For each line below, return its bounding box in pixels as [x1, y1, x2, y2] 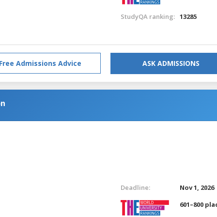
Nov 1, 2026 [180, 183, 215, 192]
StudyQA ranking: [120, 12, 175, 21]
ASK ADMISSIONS [142, 58, 200, 68]
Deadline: [120, 183, 150, 192]
